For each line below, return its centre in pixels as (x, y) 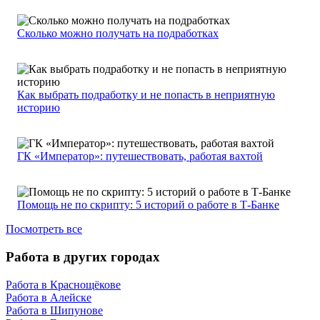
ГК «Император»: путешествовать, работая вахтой (140, 156)
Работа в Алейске (49, 297)
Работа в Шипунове (54, 310)
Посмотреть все (44, 229)
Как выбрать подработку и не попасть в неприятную (146, 95)
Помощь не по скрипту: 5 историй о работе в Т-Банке (148, 205)
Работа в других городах (83, 257)
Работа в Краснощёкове (63, 284)
